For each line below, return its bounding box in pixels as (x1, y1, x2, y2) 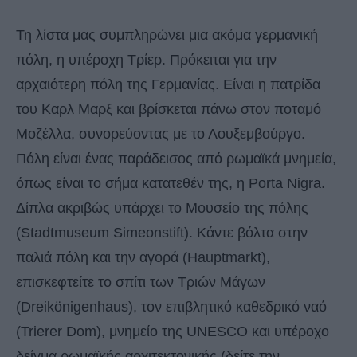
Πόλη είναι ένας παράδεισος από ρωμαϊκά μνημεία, (16, 150, 336, 167)
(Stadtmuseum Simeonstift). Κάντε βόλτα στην (16, 224, 308, 241)
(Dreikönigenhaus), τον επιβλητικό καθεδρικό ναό (16, 298, 327, 315)
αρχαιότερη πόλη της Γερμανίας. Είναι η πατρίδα (16, 76, 320, 92)
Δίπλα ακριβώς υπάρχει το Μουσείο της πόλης (16, 199, 308, 216)
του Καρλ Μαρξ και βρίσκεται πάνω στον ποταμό (16, 100, 321, 117)
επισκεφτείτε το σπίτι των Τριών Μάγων (16, 273, 265, 290)
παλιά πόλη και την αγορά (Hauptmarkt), (16, 249, 270, 265)
